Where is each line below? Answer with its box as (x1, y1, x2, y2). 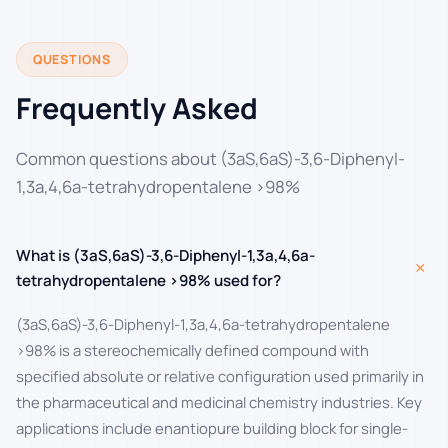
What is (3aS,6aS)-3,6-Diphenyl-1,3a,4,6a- (16, 244, 315, 266)
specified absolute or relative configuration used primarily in (16, 365, 424, 386)
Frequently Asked (16, 87, 258, 128)
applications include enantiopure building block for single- (16, 417, 408, 438)
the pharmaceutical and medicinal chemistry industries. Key (16, 391, 422, 412)
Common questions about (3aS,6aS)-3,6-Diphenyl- (16, 146, 405, 170)
